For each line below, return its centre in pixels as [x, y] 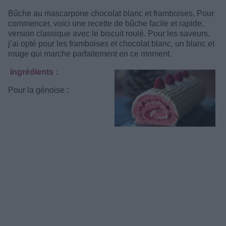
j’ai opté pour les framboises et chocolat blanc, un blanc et [111, 44]
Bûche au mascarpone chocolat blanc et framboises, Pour [111, 13]
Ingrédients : [33, 72]
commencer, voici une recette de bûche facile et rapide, [106, 23]
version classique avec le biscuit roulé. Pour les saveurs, [109, 34]
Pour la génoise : [38, 90]
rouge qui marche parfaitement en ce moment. [90, 54]
